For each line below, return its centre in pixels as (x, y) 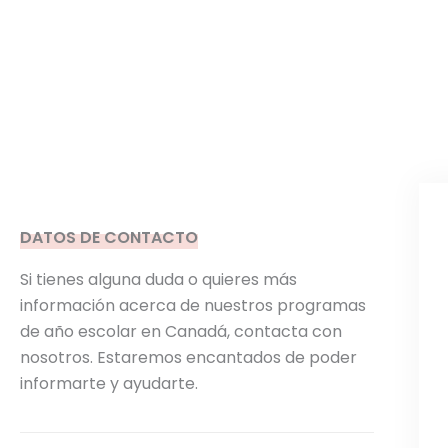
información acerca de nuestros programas (193, 305)
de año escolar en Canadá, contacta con (181, 331)
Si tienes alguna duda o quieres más (158, 279)
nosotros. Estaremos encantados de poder (188, 357)
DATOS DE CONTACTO (109, 237)
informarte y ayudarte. (109, 383)
